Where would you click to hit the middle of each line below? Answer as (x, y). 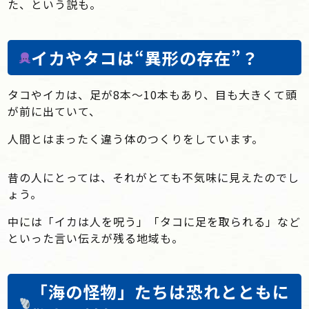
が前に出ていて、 (54, 111)
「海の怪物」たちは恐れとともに (161, 291)
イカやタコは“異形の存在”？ (145, 58)
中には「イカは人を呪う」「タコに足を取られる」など (154, 221)
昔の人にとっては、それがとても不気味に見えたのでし (154, 177)
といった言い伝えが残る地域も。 (96, 238)
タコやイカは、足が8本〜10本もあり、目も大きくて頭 (153, 94)
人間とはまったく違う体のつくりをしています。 (136, 139)
